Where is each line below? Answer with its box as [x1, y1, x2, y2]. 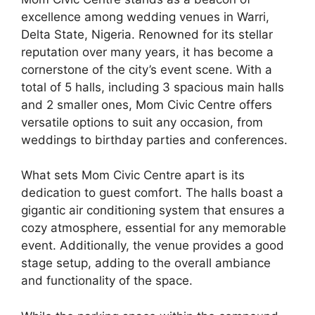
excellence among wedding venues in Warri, [21, 9, 269, 24]
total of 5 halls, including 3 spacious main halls [21, 79, 284, 94]
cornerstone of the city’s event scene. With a [21, 62, 272, 77]
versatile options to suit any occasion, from [21, 115, 263, 129]
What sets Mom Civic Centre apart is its [21, 168, 245, 183]
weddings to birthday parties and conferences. [21, 132, 288, 147]
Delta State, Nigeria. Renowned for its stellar [21, 27, 273, 41]
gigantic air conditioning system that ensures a [21, 203, 285, 218]
